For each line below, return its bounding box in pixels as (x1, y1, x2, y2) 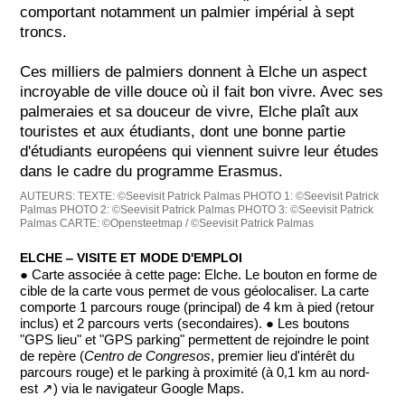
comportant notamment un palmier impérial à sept (20, 3, 355, 21)
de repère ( (20, 348, 85, 363)
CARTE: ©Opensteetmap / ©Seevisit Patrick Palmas (60, 216, 315, 230)
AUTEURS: (20, 189, 79, 202)
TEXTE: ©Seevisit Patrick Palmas (78, 189, 241, 202)
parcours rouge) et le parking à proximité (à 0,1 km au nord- (20, 364, 371, 380)
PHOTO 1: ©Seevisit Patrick (243, 189, 380, 202)
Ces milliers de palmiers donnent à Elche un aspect (20, 62, 368, 80)
